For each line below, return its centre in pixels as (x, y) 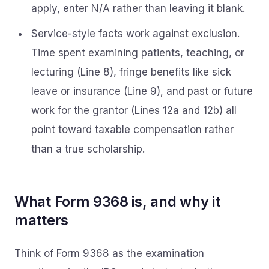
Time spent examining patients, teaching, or (138, 53)
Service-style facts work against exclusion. (135, 34)
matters (41, 220)
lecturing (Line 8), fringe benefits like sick (131, 72)
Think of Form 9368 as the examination (109, 253)
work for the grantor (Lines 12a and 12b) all (134, 110)
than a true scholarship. (88, 149)
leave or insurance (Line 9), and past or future (142, 91)
